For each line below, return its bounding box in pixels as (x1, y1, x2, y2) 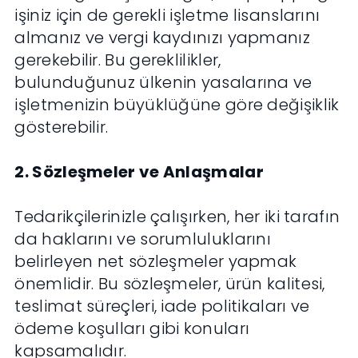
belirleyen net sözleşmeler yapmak (14, 250, 297, 273)
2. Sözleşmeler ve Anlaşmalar (14, 161, 264, 184)
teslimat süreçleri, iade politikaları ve (14, 295, 310, 318)
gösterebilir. (14, 116, 109, 139)
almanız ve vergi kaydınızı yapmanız (14, 26, 310, 50)
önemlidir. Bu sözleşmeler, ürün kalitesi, (14, 272, 325, 296)
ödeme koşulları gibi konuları (14, 317, 250, 340)
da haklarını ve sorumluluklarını (14, 228, 272, 251)
